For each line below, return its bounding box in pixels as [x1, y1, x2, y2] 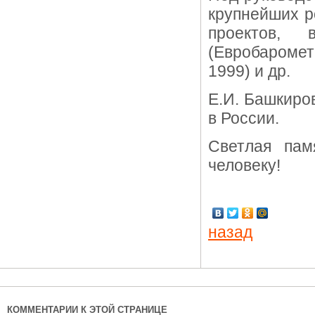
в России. [208, 109, 279, 127]
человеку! [208, 156, 281, 174]
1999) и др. [208, 62, 290, 80]
